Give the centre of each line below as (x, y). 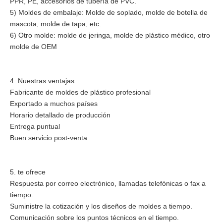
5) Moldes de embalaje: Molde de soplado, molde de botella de (109, 12)
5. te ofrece (28, 172)
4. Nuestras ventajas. (43, 81)
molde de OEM (33, 46)
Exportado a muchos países (54, 103)
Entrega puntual (35, 126)
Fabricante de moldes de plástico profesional (80, 92)
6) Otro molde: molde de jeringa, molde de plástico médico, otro (110, 35)
